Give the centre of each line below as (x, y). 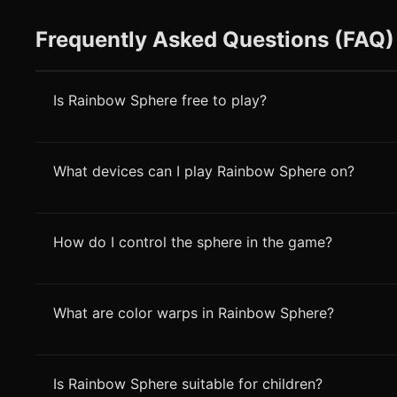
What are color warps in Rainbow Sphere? (194, 313)
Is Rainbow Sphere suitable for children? (188, 384)
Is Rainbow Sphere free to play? (160, 101)
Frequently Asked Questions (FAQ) (215, 40)
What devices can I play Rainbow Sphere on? (204, 171)
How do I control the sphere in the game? (193, 242)
